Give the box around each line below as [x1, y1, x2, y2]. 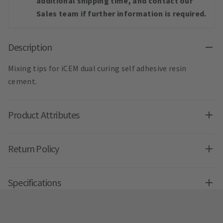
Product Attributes [8, 109, 80, 121]
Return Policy [8, 142, 59, 155]
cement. [8, 76, 37, 87]
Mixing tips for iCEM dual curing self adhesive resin [8, 63, 187, 74]
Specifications [8, 176, 61, 189]
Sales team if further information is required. [36, 8, 207, 19]
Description [8, 41, 52, 54]
